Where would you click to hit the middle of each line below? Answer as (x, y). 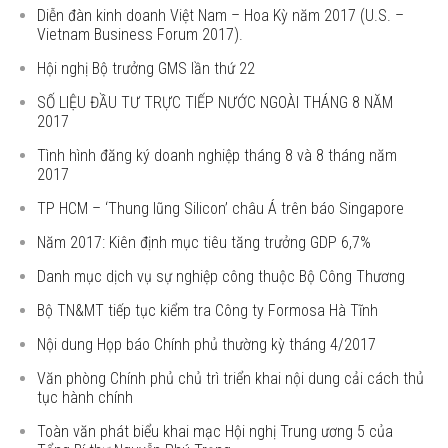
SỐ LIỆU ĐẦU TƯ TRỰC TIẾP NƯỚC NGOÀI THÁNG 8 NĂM (215, 102)
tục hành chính (85, 397)
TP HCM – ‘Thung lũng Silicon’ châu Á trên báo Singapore (221, 208)
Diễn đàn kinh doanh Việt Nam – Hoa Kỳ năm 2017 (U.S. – (221, 15)
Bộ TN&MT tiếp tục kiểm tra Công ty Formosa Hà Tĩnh (208, 310)
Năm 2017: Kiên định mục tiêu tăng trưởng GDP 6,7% (204, 242)
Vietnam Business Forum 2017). (140, 34)
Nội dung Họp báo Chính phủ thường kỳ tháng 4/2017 (207, 344)
